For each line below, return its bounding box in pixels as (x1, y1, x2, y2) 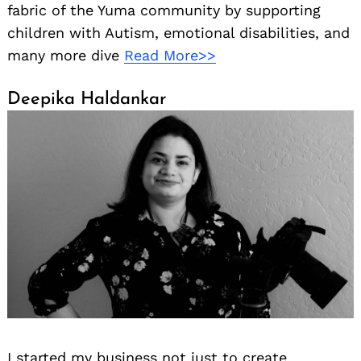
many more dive (7, 46, 124, 64)
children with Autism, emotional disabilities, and (7, 23, 350, 41)
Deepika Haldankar (7, 89, 166, 109)
